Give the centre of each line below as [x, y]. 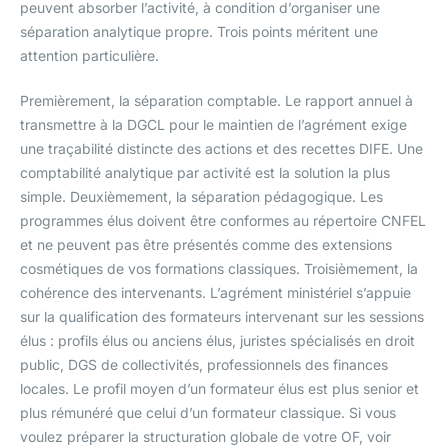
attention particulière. [89, 55]
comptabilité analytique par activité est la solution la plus [205, 172]
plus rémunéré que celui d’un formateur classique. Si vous [208, 412]
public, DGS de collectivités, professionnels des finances [204, 364]
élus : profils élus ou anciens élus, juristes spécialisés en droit [217, 340]
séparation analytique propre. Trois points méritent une [199, 31]
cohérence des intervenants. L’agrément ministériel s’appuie [215, 292]
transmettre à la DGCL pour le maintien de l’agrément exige [213, 124]
